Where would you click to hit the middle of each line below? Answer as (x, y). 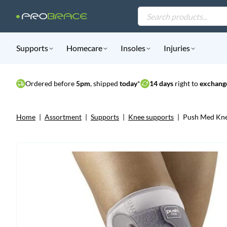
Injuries (177, 48)
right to (186, 83)
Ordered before (51, 83)
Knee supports (151, 117)
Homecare (84, 48)
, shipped (105, 83)
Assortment (63, 117)
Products (152, 11)
